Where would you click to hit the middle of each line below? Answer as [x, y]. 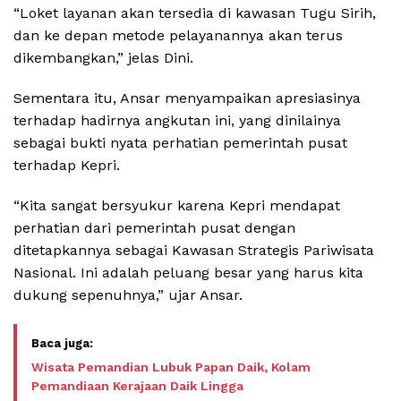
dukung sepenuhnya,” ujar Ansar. [128, 295]
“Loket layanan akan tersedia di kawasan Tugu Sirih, [195, 13]
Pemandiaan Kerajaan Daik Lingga [137, 386]
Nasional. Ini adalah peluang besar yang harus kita [188, 273]
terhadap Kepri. [67, 166]
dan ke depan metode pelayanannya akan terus [178, 36]
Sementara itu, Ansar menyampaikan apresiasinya [187, 98]
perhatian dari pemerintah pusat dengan [154, 228]
